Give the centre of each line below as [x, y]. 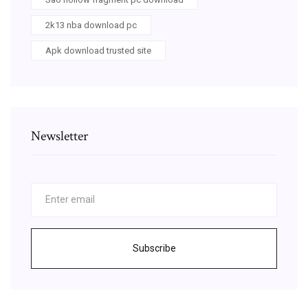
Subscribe [154, 248]
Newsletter [59, 136]
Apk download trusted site [98, 50]
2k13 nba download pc [91, 25]
